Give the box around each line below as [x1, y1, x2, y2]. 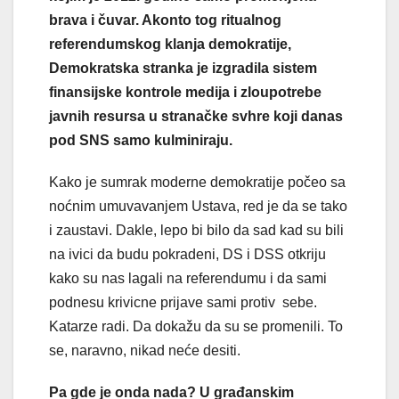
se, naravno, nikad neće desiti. [49, 342, 240, 358]
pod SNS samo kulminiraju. [49, 132, 232, 148]
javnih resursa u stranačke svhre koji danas [49, 108, 343, 124]
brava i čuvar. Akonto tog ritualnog [49, 12, 281, 28]
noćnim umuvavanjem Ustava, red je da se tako [49, 198, 347, 214]
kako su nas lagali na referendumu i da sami [49, 270, 327, 286]
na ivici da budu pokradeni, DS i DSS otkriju [49, 246, 326, 262]
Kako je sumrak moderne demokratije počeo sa [49, 174, 346, 190]
